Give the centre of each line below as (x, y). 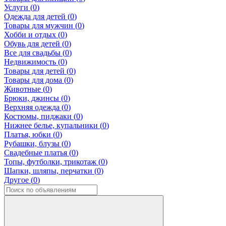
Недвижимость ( (32, 62)
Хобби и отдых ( (32, 35)
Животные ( (25, 89)
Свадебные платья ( (38, 153)
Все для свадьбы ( (35, 53)
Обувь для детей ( (34, 44)
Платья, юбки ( (30, 135)
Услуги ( (18, 8)
